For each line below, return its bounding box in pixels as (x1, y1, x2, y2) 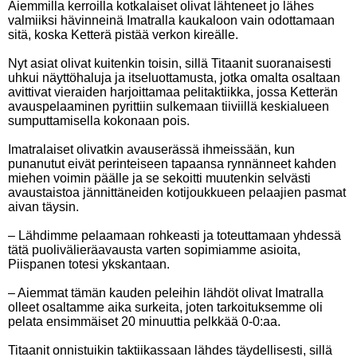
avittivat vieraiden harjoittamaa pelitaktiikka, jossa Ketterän (8, 85, 338, 99)
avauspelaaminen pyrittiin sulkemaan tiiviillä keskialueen (8, 100, 329, 113)
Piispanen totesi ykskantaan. (8, 257, 170, 271)
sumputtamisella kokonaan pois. (8, 114, 190, 127)
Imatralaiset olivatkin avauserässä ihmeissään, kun (8, 143, 295, 156)
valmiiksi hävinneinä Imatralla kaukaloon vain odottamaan (8, 14, 335, 27)
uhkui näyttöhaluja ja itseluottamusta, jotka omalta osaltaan (8, 71, 340, 84)
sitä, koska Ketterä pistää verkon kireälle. (8, 28, 238, 41)
